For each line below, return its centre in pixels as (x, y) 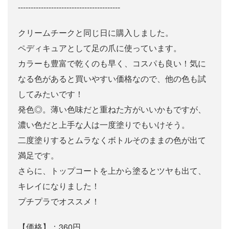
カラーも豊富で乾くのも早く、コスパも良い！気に (112, 63)
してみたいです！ (51, 94)
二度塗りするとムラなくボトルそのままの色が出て (112, 140)
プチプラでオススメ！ (59, 201)
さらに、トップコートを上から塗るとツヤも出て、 (112, 171)
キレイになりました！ (59, 186)
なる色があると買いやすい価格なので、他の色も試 (112, 79)
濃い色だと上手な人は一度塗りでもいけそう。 (104, 125)
